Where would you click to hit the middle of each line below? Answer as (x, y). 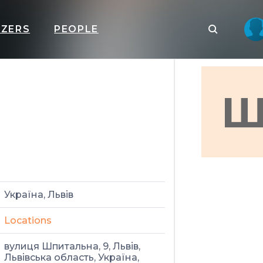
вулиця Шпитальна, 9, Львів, (72, 246)
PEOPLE (76, 29)
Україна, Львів (39, 195)
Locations (28, 220)
